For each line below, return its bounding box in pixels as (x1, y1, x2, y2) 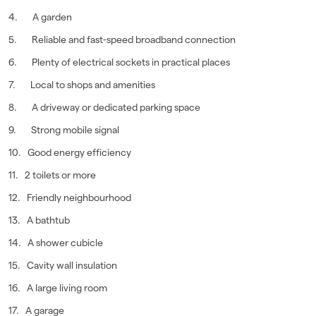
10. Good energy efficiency (8, 147, 131, 159)
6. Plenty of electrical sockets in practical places (8, 56, 230, 68)
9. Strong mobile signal (8, 124, 119, 136)
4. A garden (8, 11, 72, 23)
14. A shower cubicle (8, 237, 103, 249)
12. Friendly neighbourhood (8, 192, 131, 204)
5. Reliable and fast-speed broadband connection (8, 34, 236, 46)
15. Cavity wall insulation (8, 260, 117, 272)
